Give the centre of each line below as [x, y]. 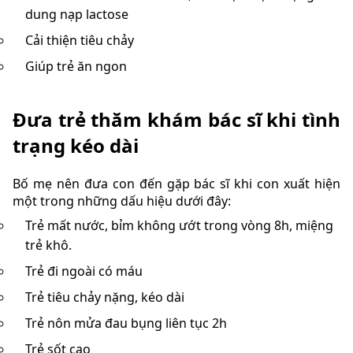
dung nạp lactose [77, 15]
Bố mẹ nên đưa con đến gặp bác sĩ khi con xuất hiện [176, 183]
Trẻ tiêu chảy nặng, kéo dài [105, 297]
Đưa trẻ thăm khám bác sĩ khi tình [176, 119]
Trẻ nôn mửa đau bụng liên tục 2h [126, 323]
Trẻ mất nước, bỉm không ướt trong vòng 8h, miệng [179, 225]
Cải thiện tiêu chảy [80, 41]
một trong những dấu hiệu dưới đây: [122, 201]
